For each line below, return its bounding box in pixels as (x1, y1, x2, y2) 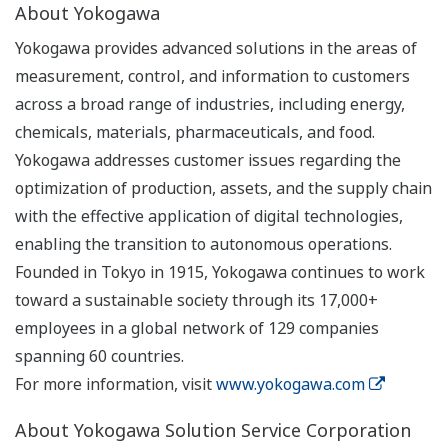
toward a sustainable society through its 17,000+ (15, 289, 378, 312)
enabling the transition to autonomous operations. (15, 233, 392, 256)
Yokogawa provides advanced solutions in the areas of (15, 37, 417, 60)
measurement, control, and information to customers (15, 65, 410, 88)
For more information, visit (15, 373, 216, 396)
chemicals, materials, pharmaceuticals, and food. (15, 121, 375, 144)
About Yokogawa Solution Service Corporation (15, 418, 411, 443)
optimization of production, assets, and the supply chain (15, 177, 432, 200)
